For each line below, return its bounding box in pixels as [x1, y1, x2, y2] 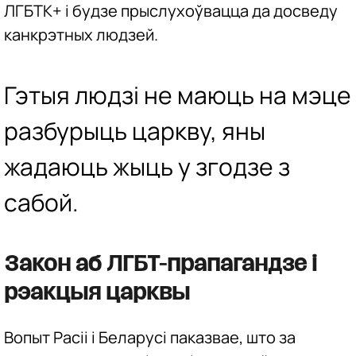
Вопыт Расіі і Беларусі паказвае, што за [4, 327, 296, 349]
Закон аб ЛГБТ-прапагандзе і [4, 254, 317, 274]
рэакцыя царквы [4, 283, 190, 303]
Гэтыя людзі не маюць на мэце [4, 78, 351, 111]
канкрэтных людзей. [4, 24, 158, 46]
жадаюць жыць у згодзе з [4, 149, 290, 183]
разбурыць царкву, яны [4, 114, 265, 147]
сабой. [4, 185, 79, 219]
